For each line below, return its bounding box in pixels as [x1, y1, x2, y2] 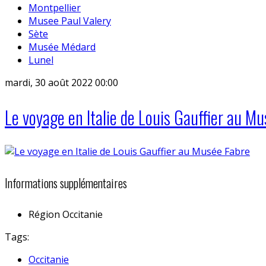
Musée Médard [28, 40, 96, 53]
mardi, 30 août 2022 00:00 [5, 75, 118, 89]
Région [28, 207, 60, 221]
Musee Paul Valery [28, 14, 111, 27]
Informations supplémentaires [5, 174, 127, 192]
